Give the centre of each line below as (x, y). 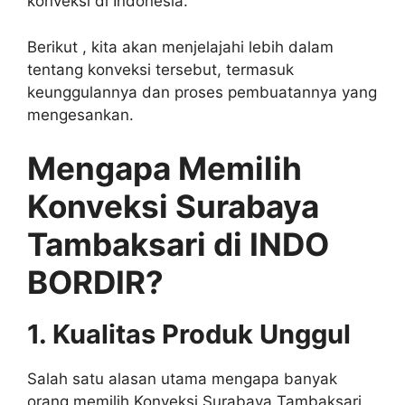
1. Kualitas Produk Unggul (189, 334)
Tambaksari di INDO (178, 245)
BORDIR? (95, 283)
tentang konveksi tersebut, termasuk (160, 69)
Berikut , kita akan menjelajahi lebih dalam (180, 47)
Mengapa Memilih (165, 169)
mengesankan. (80, 114)
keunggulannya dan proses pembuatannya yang (202, 92)
